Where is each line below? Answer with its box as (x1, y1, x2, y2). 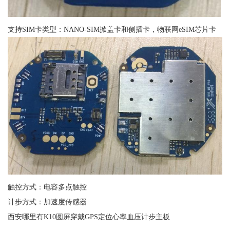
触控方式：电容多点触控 (7, 183, 87, 191)
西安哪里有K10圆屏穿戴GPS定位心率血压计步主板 (7, 213, 170, 221)
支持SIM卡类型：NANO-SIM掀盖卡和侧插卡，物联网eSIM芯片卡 (7, 25, 216, 34)
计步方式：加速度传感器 (7, 198, 87, 206)
